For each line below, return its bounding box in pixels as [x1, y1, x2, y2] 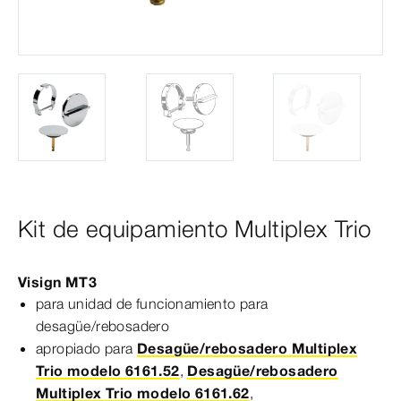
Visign [18, 272, 62, 291]
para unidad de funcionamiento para [36, 294, 269, 312]
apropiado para [36, 338, 137, 357]
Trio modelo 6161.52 [36, 361, 180, 380]
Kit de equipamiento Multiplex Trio [18, 214, 371, 243]
